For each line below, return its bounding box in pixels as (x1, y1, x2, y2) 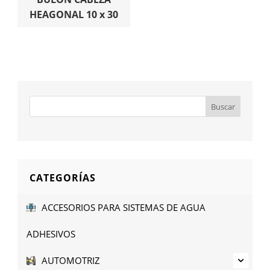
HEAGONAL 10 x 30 (30, 8, 119, 22)
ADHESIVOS (27, 227, 76, 240)
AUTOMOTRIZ (42, 254, 101, 266)
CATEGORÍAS (30, 171, 96, 185)
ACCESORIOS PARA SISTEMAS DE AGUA (42, 201, 206, 213)
